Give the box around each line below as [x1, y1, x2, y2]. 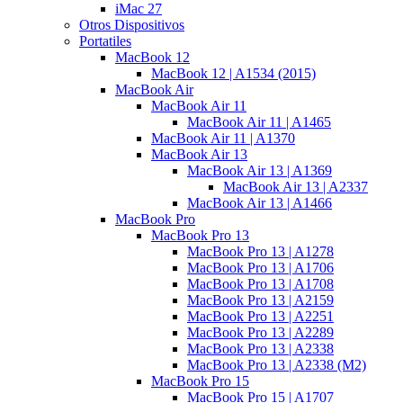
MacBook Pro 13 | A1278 [187, 244, 334, 260]
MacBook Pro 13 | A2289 [187, 325, 334, 341]
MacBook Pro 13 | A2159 [187, 292, 334, 309]
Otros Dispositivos [79, 17, 184, 33]
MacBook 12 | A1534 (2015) [151, 66, 316, 82]
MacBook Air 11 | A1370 [151, 130, 295, 147]
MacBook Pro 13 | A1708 [187, 276, 334, 292]
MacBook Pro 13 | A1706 [187, 260, 334, 276]
